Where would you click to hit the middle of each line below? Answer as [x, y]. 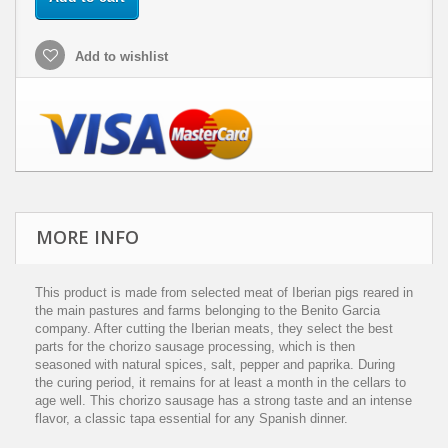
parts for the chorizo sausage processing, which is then [195, 347]
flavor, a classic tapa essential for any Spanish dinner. [191, 419]
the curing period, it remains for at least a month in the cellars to [220, 383]
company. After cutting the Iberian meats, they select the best [214, 329]
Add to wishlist [119, 57]
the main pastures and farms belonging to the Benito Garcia [207, 311]
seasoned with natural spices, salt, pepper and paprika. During [215, 365]
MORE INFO [87, 237]
